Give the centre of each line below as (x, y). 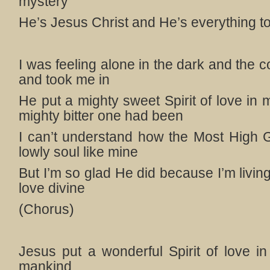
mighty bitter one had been (101, 116)
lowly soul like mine (78, 152)
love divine (52, 188)
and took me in (64, 80)
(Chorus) (46, 209)
